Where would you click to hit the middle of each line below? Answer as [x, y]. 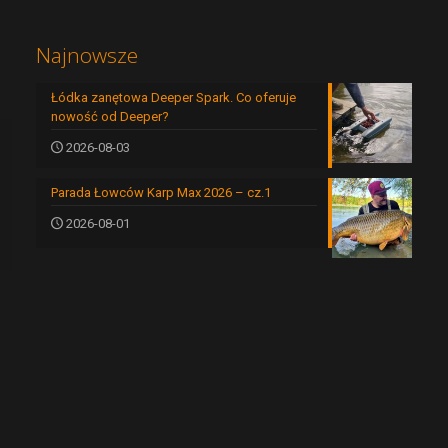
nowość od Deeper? [109, 117]
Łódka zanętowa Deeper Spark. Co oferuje [173, 98]
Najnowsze [86, 55]
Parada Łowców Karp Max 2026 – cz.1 [160, 193]
